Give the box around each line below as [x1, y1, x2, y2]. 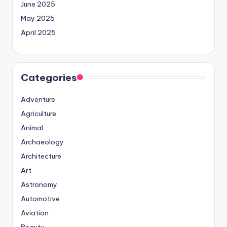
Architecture [21, 151, 61, 161]
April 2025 [21, 27, 56, 37]
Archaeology [21, 137, 64, 146]
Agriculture [21, 108, 56, 118]
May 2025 [21, 13, 55, 23]
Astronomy [21, 179, 57, 189]
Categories [21, 71, 77, 84]
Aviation [21, 208, 49, 217]
